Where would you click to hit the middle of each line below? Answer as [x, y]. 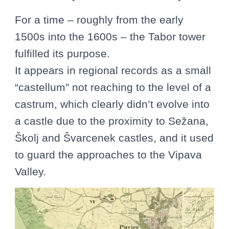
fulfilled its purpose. [62, 54]
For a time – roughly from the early [99, 20]
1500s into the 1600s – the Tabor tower [110, 37]
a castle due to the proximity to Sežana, [112, 121]
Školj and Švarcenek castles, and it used [114, 138]
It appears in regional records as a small [113, 71]
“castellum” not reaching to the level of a [113, 87]
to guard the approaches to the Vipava [108, 155]
